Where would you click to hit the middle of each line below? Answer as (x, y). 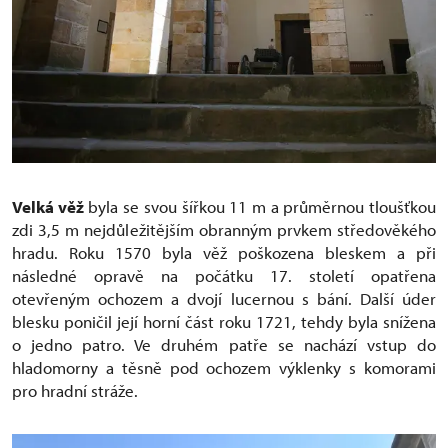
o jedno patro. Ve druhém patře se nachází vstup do (224, 344)
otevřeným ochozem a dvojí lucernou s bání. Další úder (224, 298)
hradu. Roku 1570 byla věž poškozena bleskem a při (224, 252)
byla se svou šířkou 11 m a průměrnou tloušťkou (260, 206)
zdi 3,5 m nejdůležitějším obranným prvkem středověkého (224, 229)
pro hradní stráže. (75, 390)
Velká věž (48, 206)
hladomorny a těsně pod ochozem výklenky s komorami (224, 367)
